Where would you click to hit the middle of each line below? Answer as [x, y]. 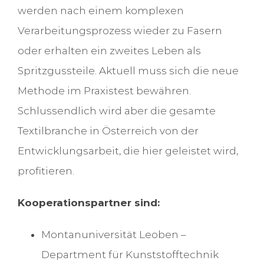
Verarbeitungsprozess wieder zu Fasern [120, 31]
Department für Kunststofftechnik [130, 255]
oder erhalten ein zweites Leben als [109, 51]
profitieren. [46, 171]
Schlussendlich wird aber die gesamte [116, 111]
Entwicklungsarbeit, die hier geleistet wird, [128, 151]
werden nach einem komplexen [100, 11]
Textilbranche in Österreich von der [108, 131]
